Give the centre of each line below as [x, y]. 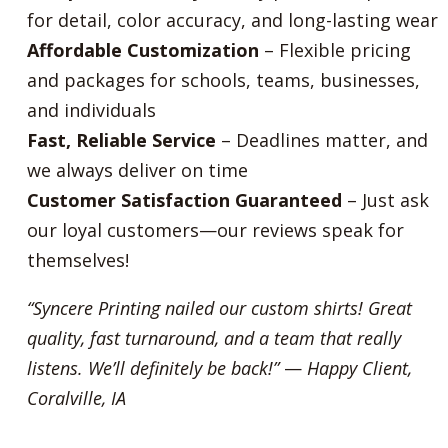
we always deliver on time [137, 169]
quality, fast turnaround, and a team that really [213, 337]
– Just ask [385, 199]
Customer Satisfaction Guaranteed [184, 199]
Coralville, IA [76, 397]
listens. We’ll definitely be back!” [152, 367]
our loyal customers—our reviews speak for [215, 229]
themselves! [77, 259]
